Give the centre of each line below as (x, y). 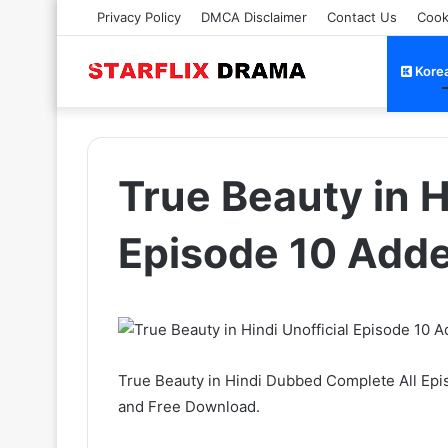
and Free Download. (189, 406)
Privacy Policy (139, 17)
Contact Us (362, 17)
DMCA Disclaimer (254, 17)
